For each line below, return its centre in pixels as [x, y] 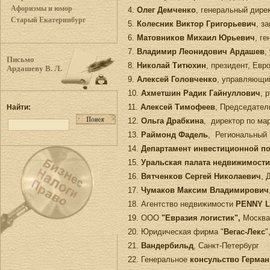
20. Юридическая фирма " [176, 231]
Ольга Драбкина [172, 121]
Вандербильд [167, 245]
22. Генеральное [159, 259]
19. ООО [145, 218]
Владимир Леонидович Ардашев [201, 51]
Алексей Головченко [177, 79]
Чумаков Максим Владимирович [205, 190]
